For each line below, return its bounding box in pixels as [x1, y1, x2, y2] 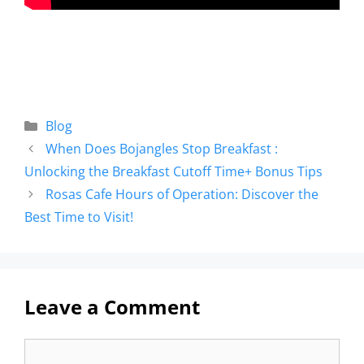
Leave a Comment [24, 293, 200, 321]
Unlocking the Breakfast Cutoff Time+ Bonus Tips [24, 162, 323, 181]
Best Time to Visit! [24, 208, 133, 227]
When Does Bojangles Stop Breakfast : [45, 140, 278, 158]
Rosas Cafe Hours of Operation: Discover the [45, 185, 318, 204]
